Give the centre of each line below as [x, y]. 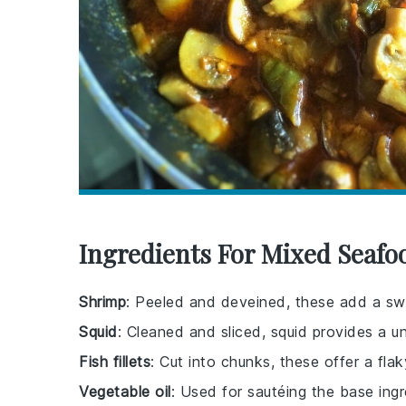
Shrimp [102, 302]
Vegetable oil [125, 392]
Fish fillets [115, 362]
